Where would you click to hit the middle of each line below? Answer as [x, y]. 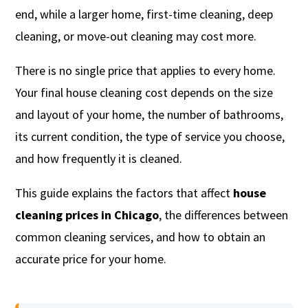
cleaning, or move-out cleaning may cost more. [136, 36]
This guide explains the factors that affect [124, 192]
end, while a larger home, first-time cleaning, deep [144, 14]
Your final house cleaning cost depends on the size [144, 92]
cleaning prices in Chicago [87, 214]
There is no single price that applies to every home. [146, 70]
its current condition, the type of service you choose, [150, 136]
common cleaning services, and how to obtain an [141, 236]
